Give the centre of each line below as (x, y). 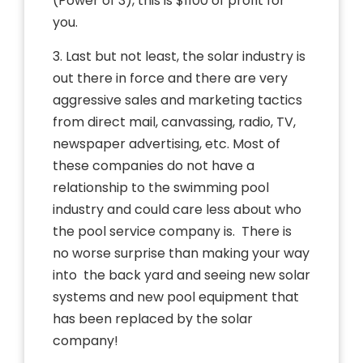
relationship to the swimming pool (161, 187)
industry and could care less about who (177, 209)
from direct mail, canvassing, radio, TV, (174, 122)
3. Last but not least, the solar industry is (179, 56)
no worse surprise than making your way (181, 253)
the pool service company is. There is (172, 231)
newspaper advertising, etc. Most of (167, 143)
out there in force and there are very (170, 78)
